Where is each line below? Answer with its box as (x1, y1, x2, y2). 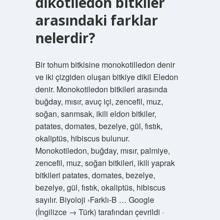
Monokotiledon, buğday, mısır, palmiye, (35, 145, 170, 156)
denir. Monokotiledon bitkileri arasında (35, 83, 167, 95)
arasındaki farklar (35, 11, 158, 29)
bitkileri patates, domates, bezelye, (35, 169, 155, 181)
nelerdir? (35, 28, 95, 47)
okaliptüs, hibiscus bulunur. (35, 133, 130, 144)
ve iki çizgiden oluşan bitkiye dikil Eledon (35, 71, 178, 82)
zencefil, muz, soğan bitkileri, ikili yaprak (35, 157, 175, 168)
